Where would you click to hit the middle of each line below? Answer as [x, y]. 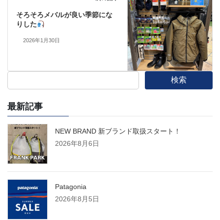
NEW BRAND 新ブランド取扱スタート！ [118, 131]
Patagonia [71, 186]
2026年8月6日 [77, 143]
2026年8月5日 [77, 199]
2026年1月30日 [41, 41]
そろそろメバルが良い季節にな [64, 15]
